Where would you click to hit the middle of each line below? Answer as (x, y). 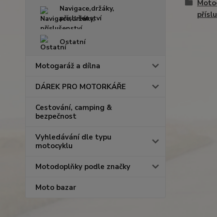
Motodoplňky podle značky (83, 167)
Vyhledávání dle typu (73, 137)
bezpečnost (56, 116)
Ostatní (73, 42)
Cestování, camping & (74, 108)
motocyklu (54, 146)
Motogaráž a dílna (68, 66)
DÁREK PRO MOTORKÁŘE (81, 87)
